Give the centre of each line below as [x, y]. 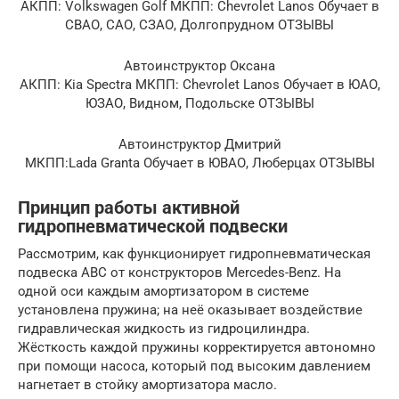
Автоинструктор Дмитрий [199, 144]
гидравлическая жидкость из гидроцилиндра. [164, 328]
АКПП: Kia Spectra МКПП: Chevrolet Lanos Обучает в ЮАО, [199, 84]
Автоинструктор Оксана [199, 65]
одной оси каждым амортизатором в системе [163, 291]
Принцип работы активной [129, 208]
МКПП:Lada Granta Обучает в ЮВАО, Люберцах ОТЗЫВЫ [199, 163]
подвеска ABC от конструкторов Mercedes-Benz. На [179, 272]
